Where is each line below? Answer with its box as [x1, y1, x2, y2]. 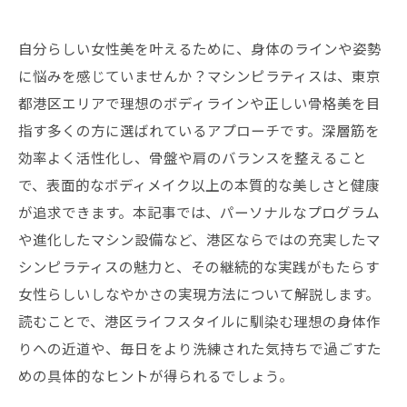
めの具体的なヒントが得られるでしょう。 [18, 365, 293, 385]
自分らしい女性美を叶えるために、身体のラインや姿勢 [18, 38, 382, 58]
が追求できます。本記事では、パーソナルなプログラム [18, 202, 380, 222]
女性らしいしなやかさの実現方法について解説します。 [18, 283, 380, 303]
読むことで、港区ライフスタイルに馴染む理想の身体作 [18, 311, 381, 331]
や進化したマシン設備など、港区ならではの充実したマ [18, 229, 381, 249]
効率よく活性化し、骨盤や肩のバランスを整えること [18, 147, 367, 167]
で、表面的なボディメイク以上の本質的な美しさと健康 [18, 174, 380, 194]
